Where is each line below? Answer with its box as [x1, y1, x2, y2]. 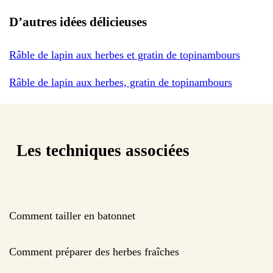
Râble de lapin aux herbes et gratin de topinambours [9, 48, 240, 61]
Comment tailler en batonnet [9, 209, 135, 222]
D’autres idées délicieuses [9, 14, 147, 29]
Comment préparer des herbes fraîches [9, 245, 179, 258]
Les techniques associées [16, 141, 190, 160]
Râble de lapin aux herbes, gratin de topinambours [9, 76, 232, 88]
